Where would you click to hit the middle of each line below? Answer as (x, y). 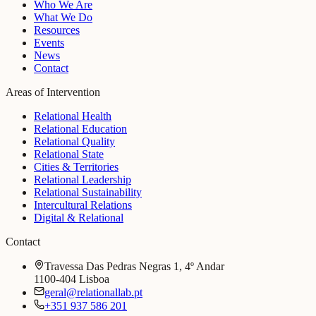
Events (49, 43)
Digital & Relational (79, 218)
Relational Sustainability (88, 193)
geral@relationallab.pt (93, 293)
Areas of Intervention (53, 92)
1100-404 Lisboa (72, 279)
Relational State (69, 154)
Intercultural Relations (83, 205)
